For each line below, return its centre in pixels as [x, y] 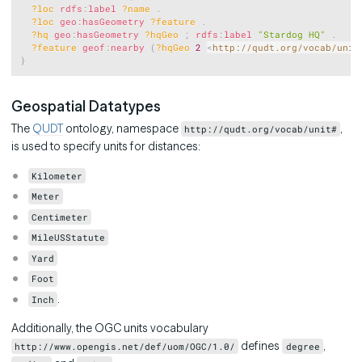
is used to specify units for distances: [106, 146]
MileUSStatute [69, 238]
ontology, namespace [122, 128]
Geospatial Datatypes [86, 107]
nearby [128, 48]
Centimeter [60, 217]
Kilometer [57, 175]
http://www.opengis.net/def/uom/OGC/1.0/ [125, 346]
